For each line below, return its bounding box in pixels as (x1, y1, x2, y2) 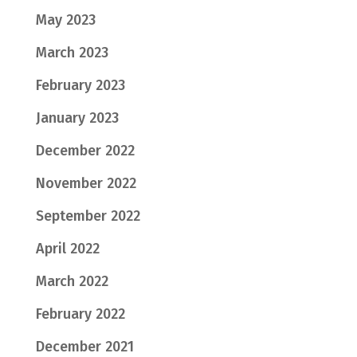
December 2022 (35, 142, 135, 160)
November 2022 (35, 175, 136, 193)
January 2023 (35, 109, 119, 127)
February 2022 (35, 305, 125, 324)
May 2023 (35, 11, 96, 29)
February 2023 (35, 76, 125, 95)
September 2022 (35, 207, 140, 226)
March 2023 (35, 44, 108, 62)
